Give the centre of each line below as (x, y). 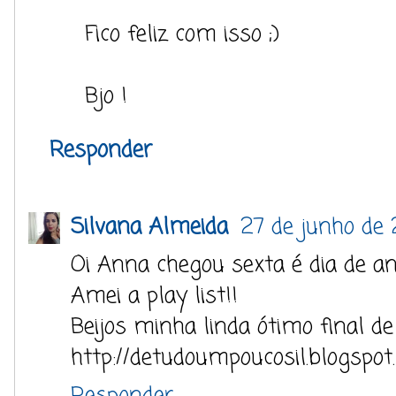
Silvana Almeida (153, 227)
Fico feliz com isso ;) (182, 34)
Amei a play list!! (154, 296)
